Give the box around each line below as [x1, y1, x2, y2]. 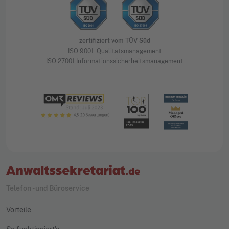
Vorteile [6, 205, 31, 214]
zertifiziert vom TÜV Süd [79, 37, 150, 45]
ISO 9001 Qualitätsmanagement [67, 48, 162, 55]
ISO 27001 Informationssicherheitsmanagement [46, 58, 183, 65]
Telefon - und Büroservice [6, 184, 89, 192]
